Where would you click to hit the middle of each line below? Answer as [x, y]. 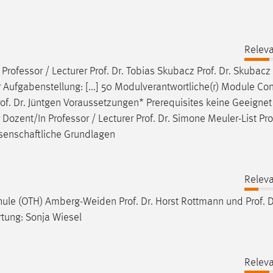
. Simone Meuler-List [213, 119]
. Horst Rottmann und [198, 201]
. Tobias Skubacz [159, 72]
